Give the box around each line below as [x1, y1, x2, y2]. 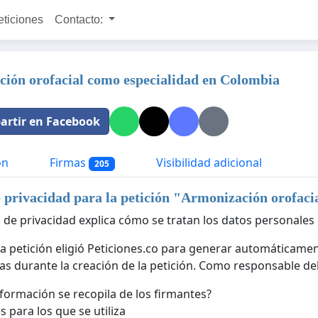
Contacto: [54, 13, 106, 26]
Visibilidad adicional [153, 155, 262, 170]
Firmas [47, 155, 89, 170]
